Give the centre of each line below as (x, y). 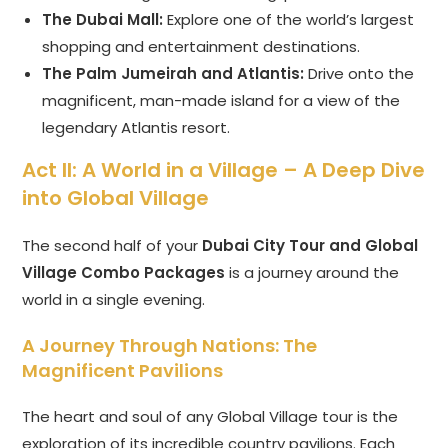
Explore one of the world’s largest (289, 20)
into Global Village (116, 198)
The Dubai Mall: (103, 20)
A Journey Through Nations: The (170, 346)
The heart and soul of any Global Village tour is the (210, 417)
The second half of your (112, 246)
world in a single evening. (114, 300)
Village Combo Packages (124, 273)
